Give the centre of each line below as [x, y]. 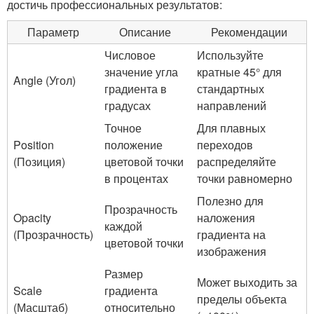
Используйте [230, 55]
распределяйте [237, 162]
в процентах [136, 178]
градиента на [231, 234]
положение [134, 145]
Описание [145, 32]
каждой [123, 226]
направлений [232, 105]
